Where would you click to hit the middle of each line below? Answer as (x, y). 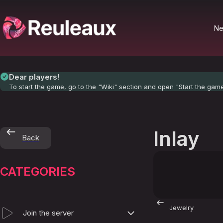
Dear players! (34, 77)
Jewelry (181, 208)
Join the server (48, 213)
